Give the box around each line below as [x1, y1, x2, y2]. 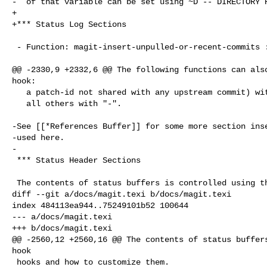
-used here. [12, 132, 64, 142]
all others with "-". [12, 98, 26, 108]
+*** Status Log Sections [12, 19, 126, 29]
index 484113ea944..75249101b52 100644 [12, 200, 188, 210]
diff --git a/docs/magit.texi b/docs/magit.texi [12, 189, 231, 199]
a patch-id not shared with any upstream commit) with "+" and [12, 87, 26, 97]
